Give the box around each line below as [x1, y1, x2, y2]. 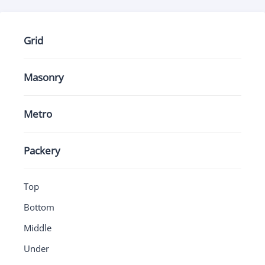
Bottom [24, 201, 54, 213]
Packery [24, 144, 60, 157]
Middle [24, 222, 51, 234]
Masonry [24, 70, 64, 84]
